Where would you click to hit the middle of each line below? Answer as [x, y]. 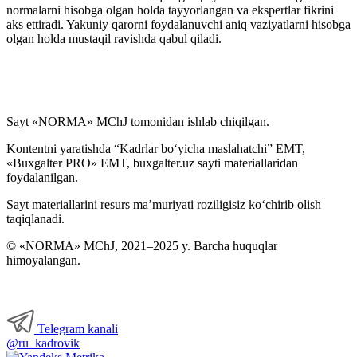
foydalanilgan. [42, 177]
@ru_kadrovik [43, 343]
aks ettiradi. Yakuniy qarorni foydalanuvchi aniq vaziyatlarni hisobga [178, 24]
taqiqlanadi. [35, 219]
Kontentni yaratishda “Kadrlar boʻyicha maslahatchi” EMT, [156, 149]
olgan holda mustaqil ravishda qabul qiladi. [114, 39]
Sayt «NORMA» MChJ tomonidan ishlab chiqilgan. [138, 122]
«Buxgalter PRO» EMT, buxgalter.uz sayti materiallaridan [152, 163]
